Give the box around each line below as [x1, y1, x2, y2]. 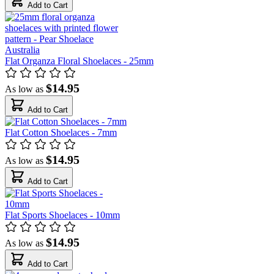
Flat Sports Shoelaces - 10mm [5, 209, 120, 220]
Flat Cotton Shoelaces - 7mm [5, 127, 117, 138]
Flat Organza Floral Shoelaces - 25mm [5, 55, 154, 66]
